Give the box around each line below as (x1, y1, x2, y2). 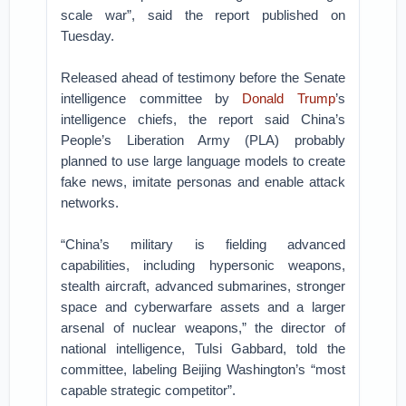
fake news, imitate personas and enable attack (61, 174, 345, 189)
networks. (61, 195, 120, 210)
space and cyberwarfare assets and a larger (61, 299, 345, 314)
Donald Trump (242, 91, 335, 106)
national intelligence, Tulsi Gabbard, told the (61, 341, 345, 356)
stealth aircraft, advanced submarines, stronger (61, 278, 345, 294)
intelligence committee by (61, 91, 243, 106)
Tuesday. (61, 28, 115, 43)
